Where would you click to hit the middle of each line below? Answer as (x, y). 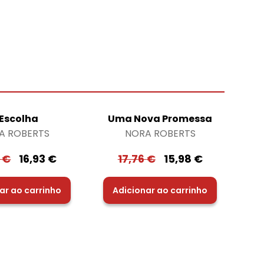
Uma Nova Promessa (160, 119)
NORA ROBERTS (160, 134)
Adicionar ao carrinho (160, 191)
